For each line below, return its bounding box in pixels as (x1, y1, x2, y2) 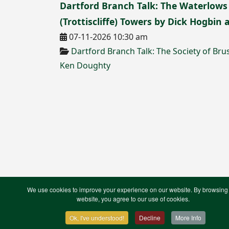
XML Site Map (60, 204, 106, 214)
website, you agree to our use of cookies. (76, 194, 190, 203)
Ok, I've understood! (70, 213, 124, 222)
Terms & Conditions (107, 193, 174, 203)
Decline (139, 213, 161, 222)
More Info (175, 213, 201, 222)
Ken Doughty (60, 60, 110, 71)
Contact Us (60, 193, 97, 203)
